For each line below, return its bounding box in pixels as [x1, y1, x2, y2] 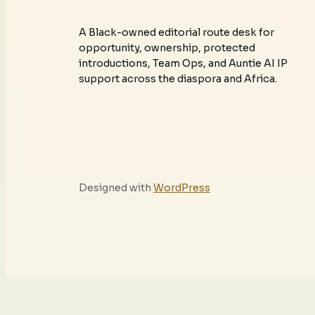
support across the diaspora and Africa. [79, 72, 277, 86]
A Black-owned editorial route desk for [79, 26, 274, 39]
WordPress [153, 181, 210, 195]
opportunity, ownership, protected [79, 41, 255, 55]
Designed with [79, 181, 153, 195]
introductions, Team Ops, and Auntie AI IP [79, 57, 288, 70]
